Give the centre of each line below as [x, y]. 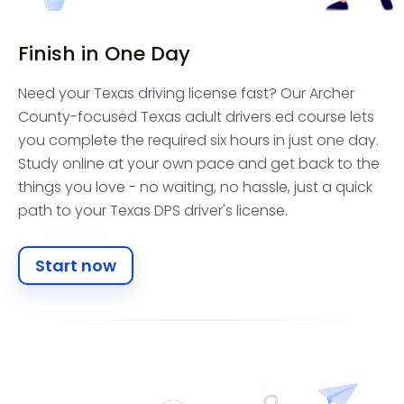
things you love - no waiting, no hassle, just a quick [195, 187]
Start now [76, 265]
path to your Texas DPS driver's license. [153, 210]
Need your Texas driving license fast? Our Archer [186, 93]
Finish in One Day [104, 53]
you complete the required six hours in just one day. [198, 140]
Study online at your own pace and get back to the [199, 163]
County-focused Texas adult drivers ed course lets [196, 116]
